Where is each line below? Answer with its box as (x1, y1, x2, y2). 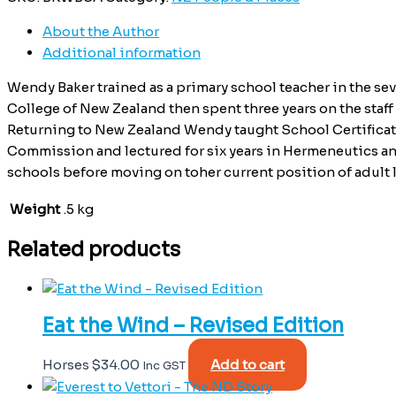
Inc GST (142, 359, 186, 374)
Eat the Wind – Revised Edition (42, 313, 344, 339)
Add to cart (210, 356, 285, 374)
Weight (10, 200, 60, 217)
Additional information (42, 43, 201, 61)
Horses (42, 356, 92, 374)
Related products (7, 236, 180, 263)
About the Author (42, 22, 159, 40)
